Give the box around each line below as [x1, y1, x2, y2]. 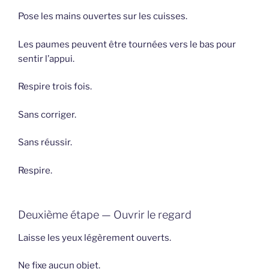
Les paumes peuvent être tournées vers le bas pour [18, 38, 236, 50]
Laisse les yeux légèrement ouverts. [18, 232, 171, 243]
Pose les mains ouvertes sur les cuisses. [18, 11, 187, 22]
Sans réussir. [18, 137, 72, 148]
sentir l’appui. [18, 53, 74, 64]
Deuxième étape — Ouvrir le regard [18, 208, 192, 222]
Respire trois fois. [18, 81, 92, 92]
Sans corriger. [18, 109, 76, 120]
